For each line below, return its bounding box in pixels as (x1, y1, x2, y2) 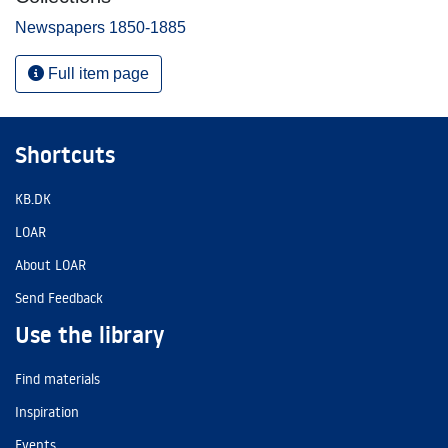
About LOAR (15, 256, 86, 274)
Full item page (44, 64, 149, 82)
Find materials (15, 370, 100, 388)
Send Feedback (15, 289, 103, 307)
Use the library (15, 319, 164, 351)
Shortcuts (15, 139, 115, 171)
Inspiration (15, 403, 79, 421)
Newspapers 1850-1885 (15, 18, 186, 36)
